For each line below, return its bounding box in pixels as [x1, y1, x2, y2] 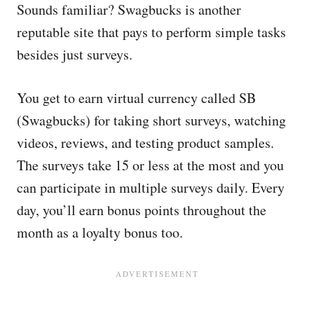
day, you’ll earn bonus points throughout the [17, 200, 266, 219]
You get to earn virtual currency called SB [17, 88, 256, 107]
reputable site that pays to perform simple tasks [17, 22, 286, 41]
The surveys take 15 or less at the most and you [17, 156, 284, 175]
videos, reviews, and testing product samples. [17, 133, 274, 152]
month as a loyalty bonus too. [17, 223, 183, 242]
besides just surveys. [17, 45, 132, 64]
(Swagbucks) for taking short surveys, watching [17, 111, 286, 130]
